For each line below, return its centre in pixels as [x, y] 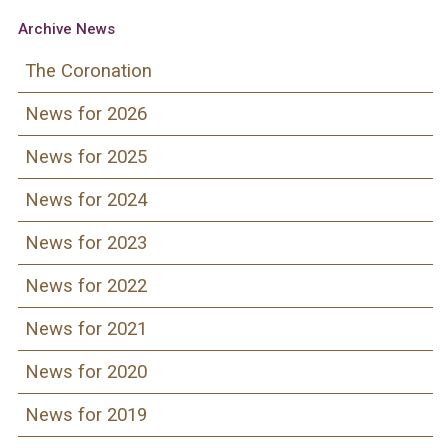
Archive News [66, 28]
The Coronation [88, 70]
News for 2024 [86, 199]
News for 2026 [86, 113]
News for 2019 [86, 414]
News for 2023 [86, 242]
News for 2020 [86, 371]
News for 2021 [86, 328]
